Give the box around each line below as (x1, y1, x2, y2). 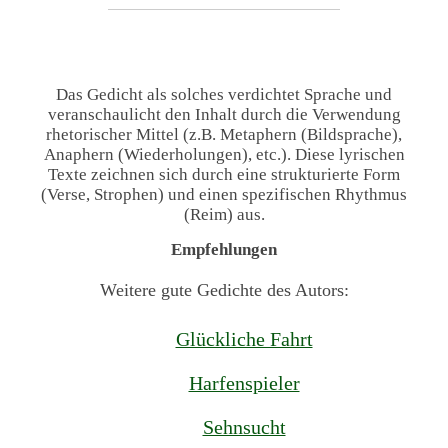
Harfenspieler (188, 371, 300, 394)
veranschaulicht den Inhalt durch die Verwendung (47, 105, 401, 125)
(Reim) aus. (183, 205, 265, 225)
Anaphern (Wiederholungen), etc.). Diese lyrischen (43, 145, 405, 165)
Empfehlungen (171, 239, 277, 259)
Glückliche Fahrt (175, 327, 313, 350)
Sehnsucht (202, 415, 286, 438)
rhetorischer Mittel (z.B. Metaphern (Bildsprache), (46, 125, 402, 145)
